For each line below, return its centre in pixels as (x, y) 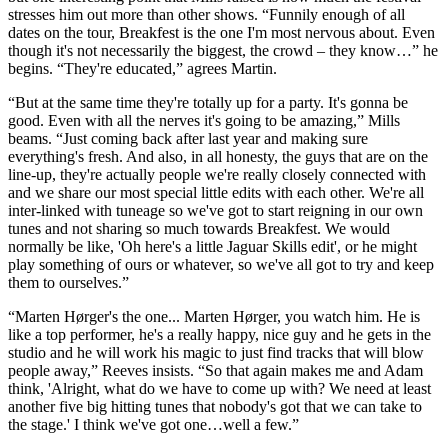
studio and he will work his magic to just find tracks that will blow (216, 352)
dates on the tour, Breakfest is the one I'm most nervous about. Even (221, 32)
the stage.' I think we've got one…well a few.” (153, 424)
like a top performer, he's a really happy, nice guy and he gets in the (219, 334)
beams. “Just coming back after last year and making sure (188, 138)
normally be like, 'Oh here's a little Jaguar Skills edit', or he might (212, 246)
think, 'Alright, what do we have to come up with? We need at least (219, 388)
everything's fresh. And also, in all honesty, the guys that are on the (218, 156)
